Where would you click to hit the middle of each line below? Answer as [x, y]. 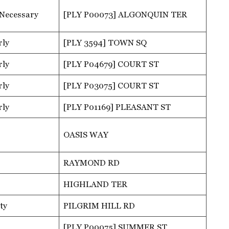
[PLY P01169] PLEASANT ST [117, 107]
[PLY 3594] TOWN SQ [105, 42]
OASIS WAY [86, 134]
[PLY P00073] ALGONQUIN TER [125, 14]
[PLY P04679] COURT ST [111, 64]
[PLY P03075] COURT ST [111, 85]
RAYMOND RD [91, 163]
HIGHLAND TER [95, 184]
